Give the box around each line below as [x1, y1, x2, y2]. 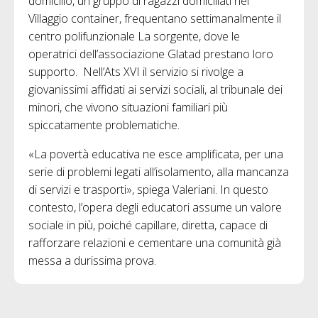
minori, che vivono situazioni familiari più [28, 99, 228, 115]
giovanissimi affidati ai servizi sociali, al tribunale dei [28, 81, 283, 97]
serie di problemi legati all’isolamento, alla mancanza [28, 163, 289, 180]
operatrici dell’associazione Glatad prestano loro [28, 45, 273, 62]
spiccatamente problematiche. [28, 116, 180, 133]
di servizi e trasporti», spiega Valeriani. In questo [28, 181, 268, 197]
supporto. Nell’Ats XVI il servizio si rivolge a [28, 63, 243, 79]
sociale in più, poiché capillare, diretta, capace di [28, 216, 268, 233]
